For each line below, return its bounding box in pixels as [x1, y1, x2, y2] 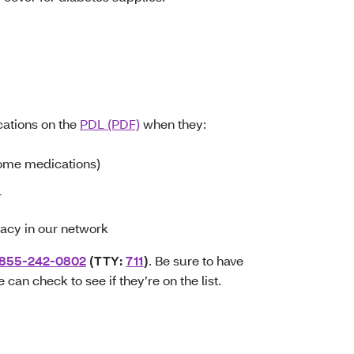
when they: [140, 115, 206, 133]
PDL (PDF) [80, 115, 140, 133]
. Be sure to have [149, 252, 244, 269]
